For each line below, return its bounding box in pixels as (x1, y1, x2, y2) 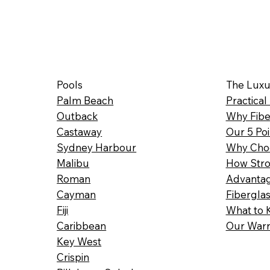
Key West (57, 235, 102, 248)
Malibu (57, 157, 90, 170)
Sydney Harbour (57, 141, 137, 154)
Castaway (57, 125, 102, 139)
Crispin (57, 251, 90, 264)
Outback (57, 110, 98, 123)
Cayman (57, 188, 96, 201)
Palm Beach (57, 94, 114, 107)
